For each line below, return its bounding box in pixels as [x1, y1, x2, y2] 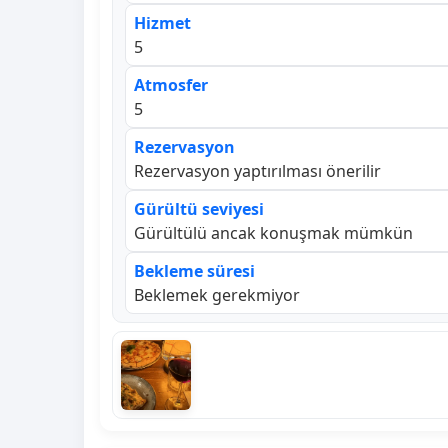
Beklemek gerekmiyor [134, 283, 300, 306]
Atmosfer [134, 73, 208, 96]
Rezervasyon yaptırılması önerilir [134, 159, 381, 182]
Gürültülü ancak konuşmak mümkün [134, 221, 413, 244]
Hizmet [134, 11, 191, 34]
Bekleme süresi [134, 259, 255, 282]
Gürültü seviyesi [134, 197, 264, 220]
